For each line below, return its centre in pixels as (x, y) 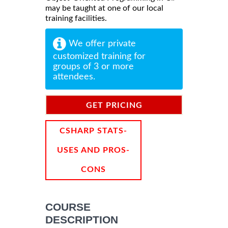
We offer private (101, 44)
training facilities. (76, 18)
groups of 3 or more (93, 66)
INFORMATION (114, 124)
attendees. (74, 77)
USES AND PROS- (93, 150)
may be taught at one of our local (104, 8)
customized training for (99, 56)
